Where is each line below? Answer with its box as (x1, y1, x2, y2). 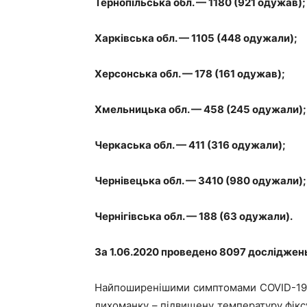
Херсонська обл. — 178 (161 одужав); (95, 67, 285, 80)
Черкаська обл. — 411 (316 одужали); (95, 138, 286, 151)
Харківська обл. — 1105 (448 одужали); (95, 32, 297, 45)
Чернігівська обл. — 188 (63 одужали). (95, 210, 293, 223)
